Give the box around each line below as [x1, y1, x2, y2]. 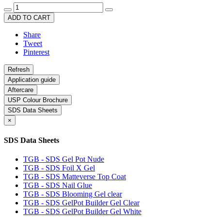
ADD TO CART [8, 14, 50, 22]
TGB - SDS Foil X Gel [23, 163, 95, 172]
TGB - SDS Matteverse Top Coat [23, 172, 126, 181]
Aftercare [8, 86, 33, 94]
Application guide [8, 76, 56, 84]
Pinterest [23, 48, 49, 57]
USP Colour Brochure [8, 96, 68, 104]
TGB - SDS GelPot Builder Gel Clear [23, 198, 139, 207]
